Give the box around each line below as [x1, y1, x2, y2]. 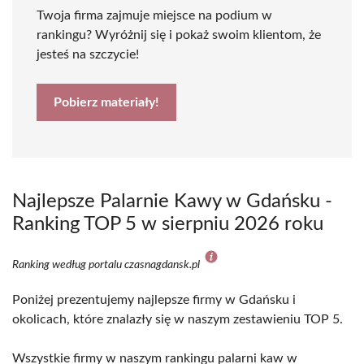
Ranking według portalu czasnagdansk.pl [12, 259, 202, 271]
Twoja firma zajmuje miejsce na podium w [37, 9, 272, 22]
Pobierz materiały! [54, 96, 159, 109]
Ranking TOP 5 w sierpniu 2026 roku [12, 214, 323, 234]
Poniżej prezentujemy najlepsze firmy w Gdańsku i [12, 293, 296, 306]
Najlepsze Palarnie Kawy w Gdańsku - [12, 192, 332, 211]
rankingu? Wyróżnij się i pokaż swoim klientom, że [37, 28, 321, 41]
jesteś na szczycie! [37, 48, 139, 61]
